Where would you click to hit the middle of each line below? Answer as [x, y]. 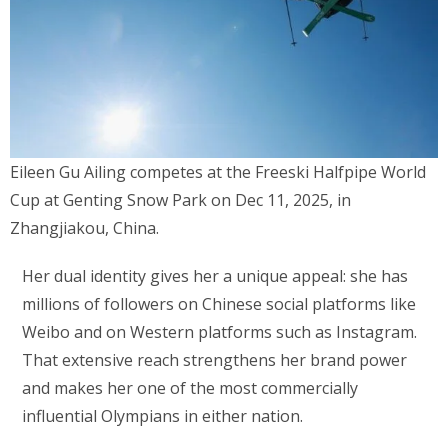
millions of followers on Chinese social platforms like [219, 304]
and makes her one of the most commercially [190, 388]
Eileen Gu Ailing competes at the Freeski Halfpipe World [218, 172]
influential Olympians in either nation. [163, 416]
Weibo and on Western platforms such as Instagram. [220, 332]
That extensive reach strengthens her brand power [215, 360]
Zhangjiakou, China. [85, 228]
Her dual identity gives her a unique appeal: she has [215, 276]
